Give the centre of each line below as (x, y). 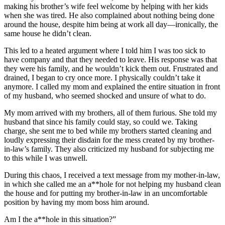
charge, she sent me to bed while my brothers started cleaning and (108, 131)
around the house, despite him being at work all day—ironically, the (111, 24)
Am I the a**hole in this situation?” (60, 219)
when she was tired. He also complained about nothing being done (109, 15)
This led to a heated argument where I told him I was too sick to (105, 50)
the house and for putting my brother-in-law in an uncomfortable (106, 193)
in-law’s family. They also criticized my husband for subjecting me (109, 149)
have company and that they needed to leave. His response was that (110, 59)
